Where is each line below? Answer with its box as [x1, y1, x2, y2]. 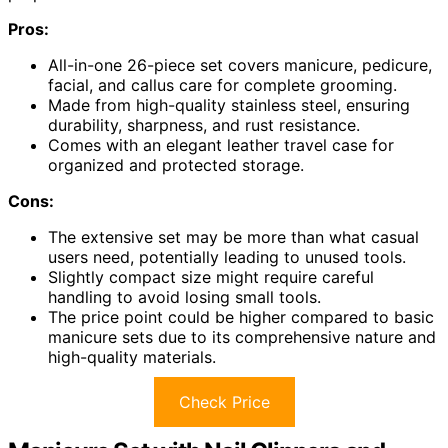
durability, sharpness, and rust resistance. [48, 114, 360, 135]
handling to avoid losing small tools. [48, 286, 321, 307]
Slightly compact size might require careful [48, 266, 374, 287]
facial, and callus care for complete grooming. [48, 74, 397, 95]
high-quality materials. [48, 346, 216, 367]
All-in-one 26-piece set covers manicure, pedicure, [48, 54, 432, 75]
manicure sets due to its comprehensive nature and [48, 326, 436, 347]
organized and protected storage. [48, 154, 304, 175]
